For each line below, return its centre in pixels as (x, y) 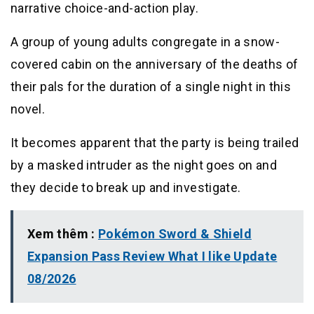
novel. (28, 109)
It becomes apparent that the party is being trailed (155, 143)
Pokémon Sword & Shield (175, 234)
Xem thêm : (63, 234)
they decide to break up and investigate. (126, 188)
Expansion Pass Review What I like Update (152, 257)
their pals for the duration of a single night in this (151, 87)
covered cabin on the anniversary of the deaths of (155, 64)
